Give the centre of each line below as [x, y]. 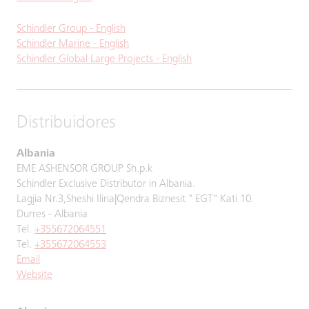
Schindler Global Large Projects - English [104, 59]
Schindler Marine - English [73, 44]
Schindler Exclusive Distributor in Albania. [106, 184]
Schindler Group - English [71, 29]
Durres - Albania [52, 215]
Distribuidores [66, 123]
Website [34, 275]
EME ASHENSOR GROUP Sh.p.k [84, 169]
